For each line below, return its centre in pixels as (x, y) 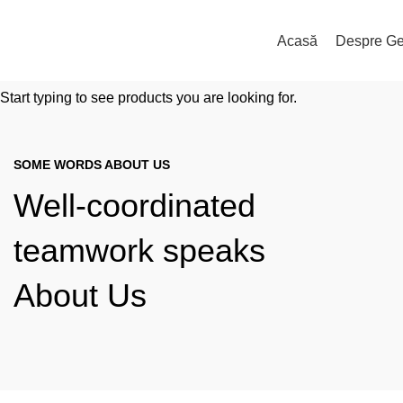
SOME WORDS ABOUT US (92, 165)
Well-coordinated (134, 206)
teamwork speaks (139, 251)
